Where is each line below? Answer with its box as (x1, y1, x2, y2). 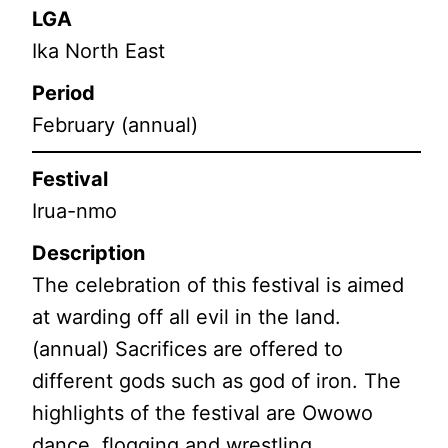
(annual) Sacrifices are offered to (32, 336, 344, 361)
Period (32, 80, 96, 105)
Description (32, 240, 146, 265)
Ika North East (32, 38, 166, 63)
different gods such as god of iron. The (32, 368, 402, 393)
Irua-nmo (32, 198, 118, 223)
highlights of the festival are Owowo (32, 400, 374, 425)
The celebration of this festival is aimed (32, 272, 405, 297)
